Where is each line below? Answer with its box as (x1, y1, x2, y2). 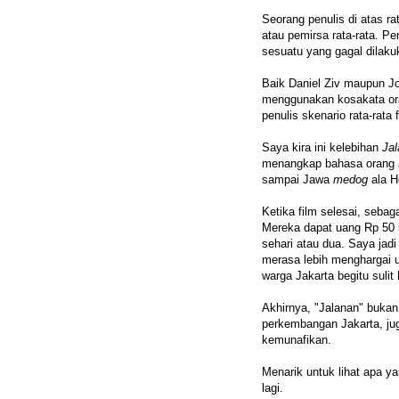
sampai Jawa (262, 173, 333, 187)
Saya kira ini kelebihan (262, 141, 382, 155)
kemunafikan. (262, 333, 331, 347)
